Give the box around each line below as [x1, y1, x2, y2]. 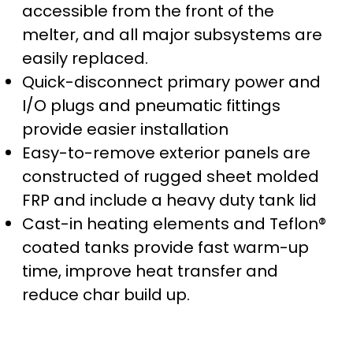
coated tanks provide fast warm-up [22, 236, 309, 258]
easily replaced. [22, 46, 148, 69]
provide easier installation [22, 117, 229, 140]
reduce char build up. [22, 283, 190, 306]
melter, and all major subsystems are [22, 23, 322, 46]
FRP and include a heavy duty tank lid [22, 188, 317, 211]
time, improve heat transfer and [22, 259, 278, 282]
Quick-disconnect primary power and [22, 70, 321, 93]
